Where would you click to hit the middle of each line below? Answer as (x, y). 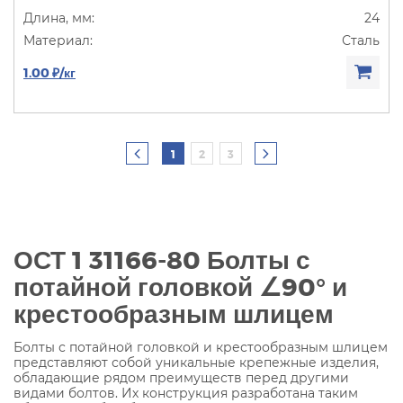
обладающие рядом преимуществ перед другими (181, 377)
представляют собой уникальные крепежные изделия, (196, 362)
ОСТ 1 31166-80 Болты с (162, 258)
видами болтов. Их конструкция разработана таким (186, 393)
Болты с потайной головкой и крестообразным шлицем (201, 347)
